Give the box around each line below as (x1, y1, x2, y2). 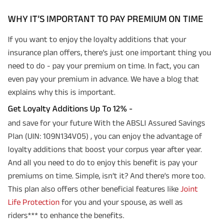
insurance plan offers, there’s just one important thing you (8, 48, 211, 57)
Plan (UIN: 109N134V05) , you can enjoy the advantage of (8, 131, 202, 140)
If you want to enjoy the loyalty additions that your (8, 35, 186, 44)
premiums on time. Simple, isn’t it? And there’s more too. (8, 171, 205, 180)
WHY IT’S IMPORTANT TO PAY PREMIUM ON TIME (8, 13, 203, 24)
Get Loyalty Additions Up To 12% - (8, 104, 132, 113)
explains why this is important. (8, 88, 115, 96)
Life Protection (8, 197, 60, 206)
